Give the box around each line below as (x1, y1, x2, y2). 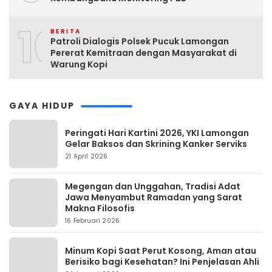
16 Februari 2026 (65, 216, 120, 225)
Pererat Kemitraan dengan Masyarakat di (50, 46, 237, 59)
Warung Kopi (50, 58, 107, 70)
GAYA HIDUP (9, 99, 75, 112)
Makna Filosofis (65, 202, 135, 214)
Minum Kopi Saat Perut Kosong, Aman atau (65, 244, 256, 257)
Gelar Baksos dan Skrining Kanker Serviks (65, 137, 249, 150)
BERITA (50, 26, 81, 36)
